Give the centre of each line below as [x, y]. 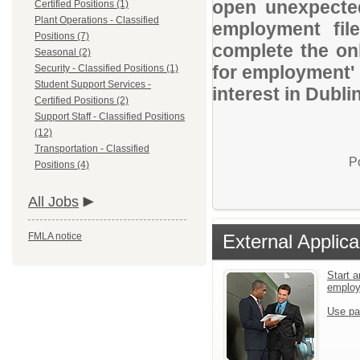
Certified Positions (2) [82, 100]
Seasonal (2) [63, 52]
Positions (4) [62, 165]
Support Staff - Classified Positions [110, 117]
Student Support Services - [93, 84]
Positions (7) [62, 36]
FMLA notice [55, 236]
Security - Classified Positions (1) [106, 68]
